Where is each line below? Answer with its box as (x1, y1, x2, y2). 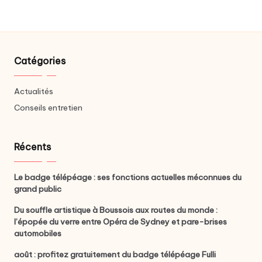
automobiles (14, 228, 61, 239)
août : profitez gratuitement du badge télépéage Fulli (14, 249, 216, 260)
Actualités (14, 86, 53, 97)
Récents (14, 141, 51, 153)
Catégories (14, 55, 65, 67)
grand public (14, 184, 61, 195)
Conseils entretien (14, 102, 82, 113)
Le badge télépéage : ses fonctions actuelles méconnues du (14, 172, 242, 183)
